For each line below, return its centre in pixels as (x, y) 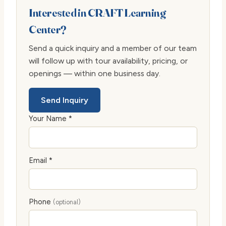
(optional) (67, 202)
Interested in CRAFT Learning (97, 13)
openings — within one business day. (95, 74)
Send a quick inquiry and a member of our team (113, 48)
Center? (48, 30)
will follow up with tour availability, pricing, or (108, 61)
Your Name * (50, 119)
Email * (41, 160)
